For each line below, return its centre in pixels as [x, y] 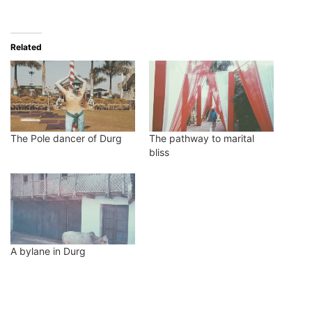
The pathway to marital [202, 138]
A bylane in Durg [48, 251]
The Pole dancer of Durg [66, 138]
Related [26, 47]
